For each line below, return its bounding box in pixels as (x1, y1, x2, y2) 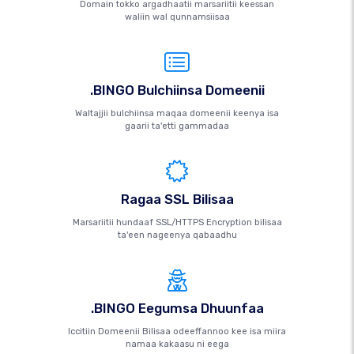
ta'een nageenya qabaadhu (117, 230, 237, 240)
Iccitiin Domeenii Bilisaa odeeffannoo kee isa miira (68, 326, 286, 337)
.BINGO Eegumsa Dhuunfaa (90, 300, 264, 316)
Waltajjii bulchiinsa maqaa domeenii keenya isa (75, 108, 279, 119)
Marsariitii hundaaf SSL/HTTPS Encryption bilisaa (72, 217, 282, 228)
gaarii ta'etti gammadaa (125, 121, 229, 131)
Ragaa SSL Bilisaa (120, 191, 234, 207)
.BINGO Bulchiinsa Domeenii (89, 82, 265, 98)
